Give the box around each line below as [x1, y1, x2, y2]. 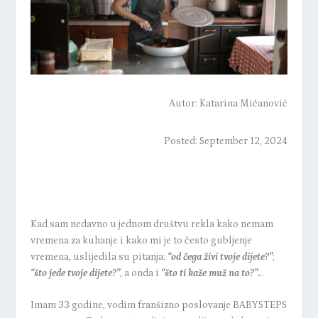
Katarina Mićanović [199, 97, 288, 109]
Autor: [169, 97, 200, 109]
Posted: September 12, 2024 [164, 135, 288, 147]
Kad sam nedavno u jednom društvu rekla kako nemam [30, 218, 273, 230]
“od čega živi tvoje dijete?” [167, 251, 273, 263]
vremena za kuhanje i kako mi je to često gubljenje [30, 234, 252, 246]
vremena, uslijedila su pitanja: [30, 251, 168, 263]
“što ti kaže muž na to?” [160, 267, 258, 279]
